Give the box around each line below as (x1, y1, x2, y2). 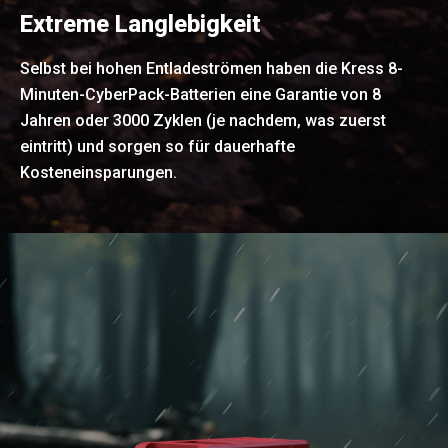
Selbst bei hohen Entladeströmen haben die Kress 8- (20, 58, 403, 78)
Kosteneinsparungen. (20, 162, 177, 182)
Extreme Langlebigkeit (20, 9, 261, 38)
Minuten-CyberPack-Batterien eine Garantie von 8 (20, 84, 381, 104)
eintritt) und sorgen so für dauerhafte (20, 136, 295, 156)
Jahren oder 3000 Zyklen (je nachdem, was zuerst (20, 110, 386, 130)
